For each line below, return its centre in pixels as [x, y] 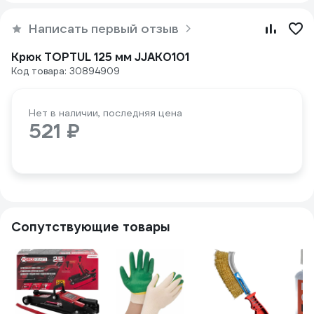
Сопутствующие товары [91, 227]
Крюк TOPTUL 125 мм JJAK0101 [100, 57]
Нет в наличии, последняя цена [105, 113]
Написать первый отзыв [103, 28]
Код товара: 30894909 [66, 71]
